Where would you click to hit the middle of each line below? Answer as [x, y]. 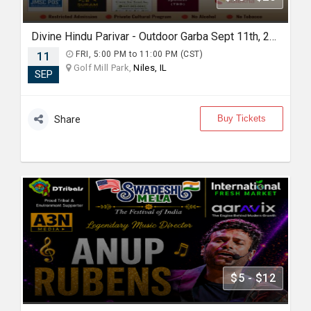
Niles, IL [150, 68]
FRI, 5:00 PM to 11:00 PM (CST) [138, 54]
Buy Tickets [242, 118]
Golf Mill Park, [102, 68]
